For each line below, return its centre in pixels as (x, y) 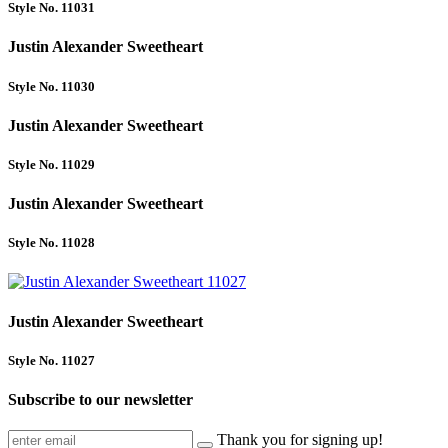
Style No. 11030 (51, 86)
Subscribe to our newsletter (100, 400)
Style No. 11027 (51, 360)
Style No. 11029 (51, 164)
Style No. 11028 (51, 243)
